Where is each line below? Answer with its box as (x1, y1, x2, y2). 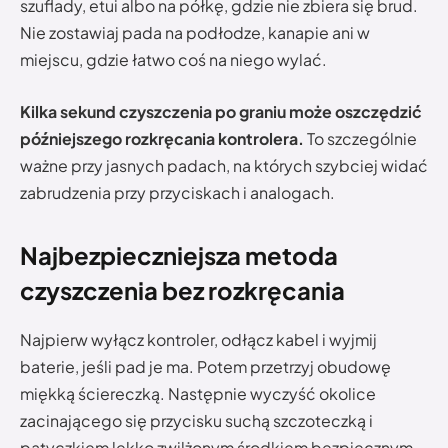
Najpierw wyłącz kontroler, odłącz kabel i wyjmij (20, 328, 377, 350)
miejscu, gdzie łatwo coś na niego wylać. (20, 49, 327, 71)
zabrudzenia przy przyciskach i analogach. (20, 181, 335, 203)
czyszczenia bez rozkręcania (20, 274, 345, 305)
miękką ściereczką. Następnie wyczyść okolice (20, 382, 376, 404)
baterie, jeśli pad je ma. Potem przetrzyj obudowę (20, 355, 391, 377)
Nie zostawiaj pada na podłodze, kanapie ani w (20, 22, 370, 44)
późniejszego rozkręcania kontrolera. (20, 127, 304, 149)
